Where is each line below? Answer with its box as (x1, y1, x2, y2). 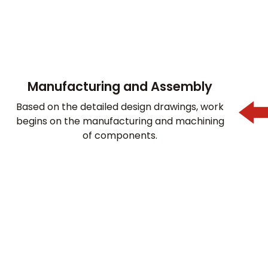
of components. (83, 128, 158, 142)
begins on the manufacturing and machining (16, 114, 224, 128)
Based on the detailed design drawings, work (16, 99, 224, 114)
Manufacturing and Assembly (28, 77, 213, 95)
